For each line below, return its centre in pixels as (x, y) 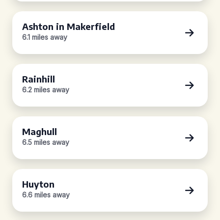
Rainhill (39, 79)
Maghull (40, 131)
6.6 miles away (46, 195)
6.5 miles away (46, 142)
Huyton (38, 184)
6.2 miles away (46, 90)
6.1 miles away (45, 37)
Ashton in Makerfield (69, 26)
